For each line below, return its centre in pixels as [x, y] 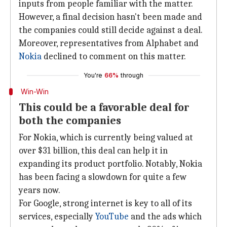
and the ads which [165, 217]
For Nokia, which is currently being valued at [106, 138]
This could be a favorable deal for [104, 107]
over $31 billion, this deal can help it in [93, 151]
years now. [40, 190]
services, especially [57, 217]
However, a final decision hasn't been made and [110, 17]
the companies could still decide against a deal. [111, 30]
